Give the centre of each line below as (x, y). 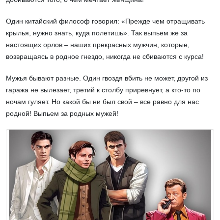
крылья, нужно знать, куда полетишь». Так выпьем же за (97, 33)
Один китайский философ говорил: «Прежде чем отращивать (105, 21)
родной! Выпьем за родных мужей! (62, 113)
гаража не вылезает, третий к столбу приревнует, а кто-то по (103, 90)
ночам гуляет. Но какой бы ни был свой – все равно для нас (102, 101)
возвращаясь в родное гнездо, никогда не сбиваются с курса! (105, 56)
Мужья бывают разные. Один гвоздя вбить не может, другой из (107, 78)
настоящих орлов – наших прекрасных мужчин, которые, (98, 44)
